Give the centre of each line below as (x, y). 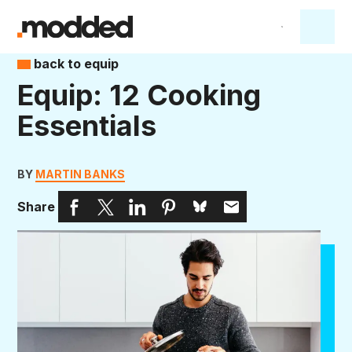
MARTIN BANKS (80, 174)
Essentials (87, 126)
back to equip (75, 64)
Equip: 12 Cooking (139, 95)
